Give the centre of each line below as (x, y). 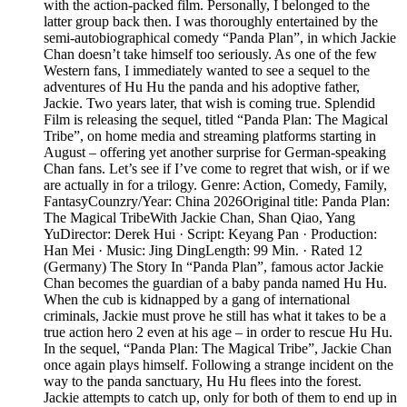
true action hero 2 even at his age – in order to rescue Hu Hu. (218, 333)
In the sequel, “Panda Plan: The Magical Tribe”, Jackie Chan (218, 349)
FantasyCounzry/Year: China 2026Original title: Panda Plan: (217, 202)
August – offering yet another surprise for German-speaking (215, 153)
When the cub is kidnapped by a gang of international (197, 300)
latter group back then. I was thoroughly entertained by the (211, 22)
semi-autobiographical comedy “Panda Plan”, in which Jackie (220, 38)
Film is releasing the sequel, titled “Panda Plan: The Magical (216, 120)
